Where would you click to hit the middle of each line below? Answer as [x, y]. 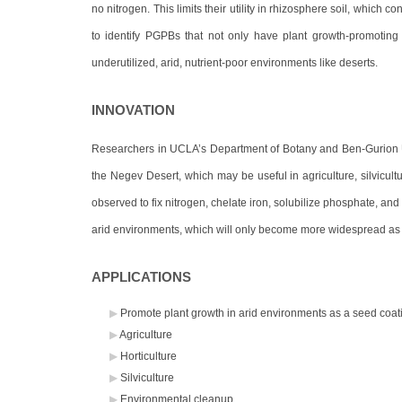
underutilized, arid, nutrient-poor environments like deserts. [235, 62]
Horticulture [149, 356]
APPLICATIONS [141, 277]
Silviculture [147, 377]
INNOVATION [133, 110]
